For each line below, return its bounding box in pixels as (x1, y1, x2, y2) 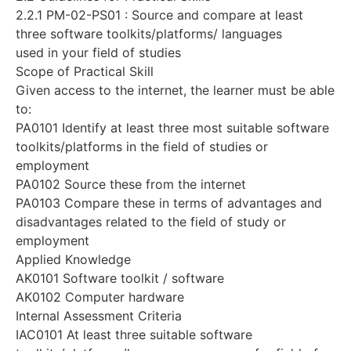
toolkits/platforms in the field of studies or (16, 138, 268, 154)
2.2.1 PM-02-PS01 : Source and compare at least (16, 6, 303, 23)
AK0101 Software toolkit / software (16, 270, 224, 286)
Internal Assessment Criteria (16, 307, 182, 324)
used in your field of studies (16, 44, 181, 60)
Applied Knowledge (16, 251, 131, 267)
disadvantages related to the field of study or (16, 213, 286, 230)
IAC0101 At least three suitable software (16, 326, 252, 342)
